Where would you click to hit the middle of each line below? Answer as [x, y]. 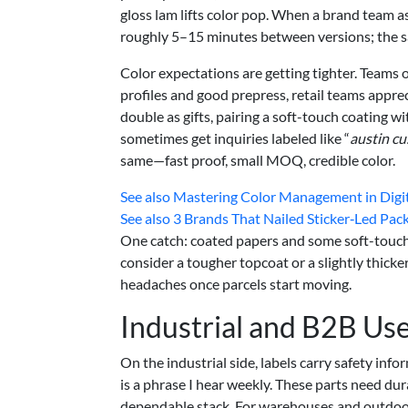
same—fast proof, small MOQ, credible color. [258, 160]
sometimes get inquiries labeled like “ [235, 138]
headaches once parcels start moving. [236, 284]
